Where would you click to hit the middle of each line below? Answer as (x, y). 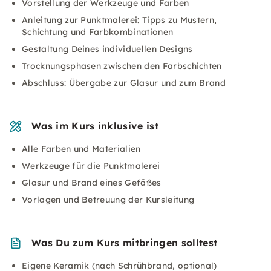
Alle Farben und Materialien (81, 149)
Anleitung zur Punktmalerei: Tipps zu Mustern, (119, 20)
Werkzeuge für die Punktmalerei (91, 166)
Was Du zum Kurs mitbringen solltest (125, 243)
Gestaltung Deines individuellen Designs (107, 49)
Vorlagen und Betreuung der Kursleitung (108, 200)
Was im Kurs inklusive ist (95, 126)
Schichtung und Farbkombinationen (98, 32)
